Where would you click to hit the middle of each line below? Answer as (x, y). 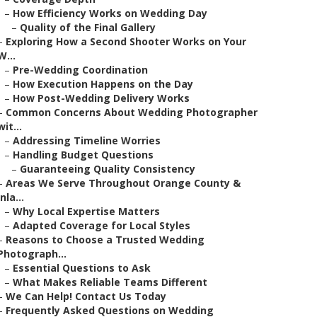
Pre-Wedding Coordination (80, 70)
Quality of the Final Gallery (88, 27)
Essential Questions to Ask (82, 268)
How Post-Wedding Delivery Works (101, 98)
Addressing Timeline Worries (87, 140)
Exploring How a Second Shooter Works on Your (126, 41)
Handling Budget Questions (83, 155)
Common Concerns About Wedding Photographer (132, 112)
